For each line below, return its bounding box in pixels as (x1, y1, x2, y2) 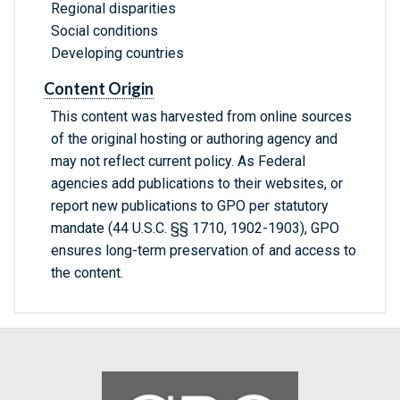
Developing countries (51, 45, 184, 62)
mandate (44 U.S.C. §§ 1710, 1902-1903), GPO (51, 220, 339, 237)
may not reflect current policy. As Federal (51, 153, 305, 171)
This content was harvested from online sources (51, 108, 352, 126)
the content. (51, 264, 123, 282)
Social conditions (51, 22, 158, 40)
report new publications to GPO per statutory (51, 197, 329, 215)
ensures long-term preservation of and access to (51, 242, 356, 260)
